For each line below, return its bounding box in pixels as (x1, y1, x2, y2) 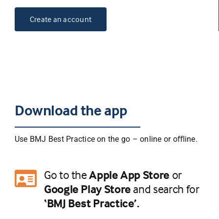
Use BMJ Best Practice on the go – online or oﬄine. (14, 134, 197, 144)
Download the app (14, 101, 128, 119)
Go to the (44, 167, 89, 182)
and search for (131, 181, 199, 196)
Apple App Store (89, 167, 170, 182)
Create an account (29, 14, 92, 24)
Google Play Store (44, 181, 131, 196)
